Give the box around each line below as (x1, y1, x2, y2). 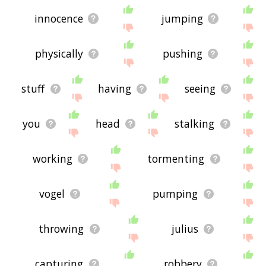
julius (171, 221, 198, 236)
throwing (39, 221, 84, 236)
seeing (184, 81, 216, 96)
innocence (34, 11, 83, 26)
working (32, 151, 72, 166)
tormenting (147, 151, 205, 166)
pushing (162, 46, 202, 61)
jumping (161, 11, 203, 26)
